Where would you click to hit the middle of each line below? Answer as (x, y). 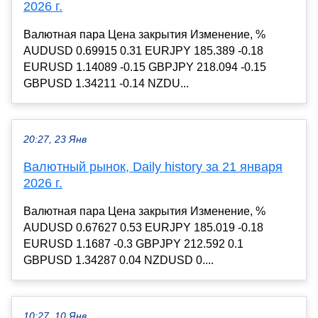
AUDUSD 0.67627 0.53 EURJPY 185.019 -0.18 (143, 228)
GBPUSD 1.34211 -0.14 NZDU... (106, 84)
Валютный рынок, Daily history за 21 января (153, 167)
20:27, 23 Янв (55, 140)
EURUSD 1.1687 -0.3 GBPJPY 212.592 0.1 (133, 244)
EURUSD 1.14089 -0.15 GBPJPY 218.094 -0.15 (145, 67)
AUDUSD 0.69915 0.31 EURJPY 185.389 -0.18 (143, 51)
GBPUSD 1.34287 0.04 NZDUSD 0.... (119, 261)
